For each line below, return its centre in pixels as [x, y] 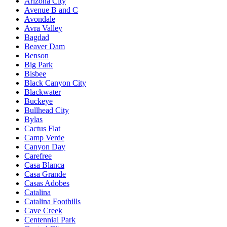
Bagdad [37, 37]
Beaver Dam [45, 46]
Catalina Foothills [52, 201]
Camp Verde [44, 137]
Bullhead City [47, 110]
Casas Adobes [47, 183]
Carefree [38, 156]
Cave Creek [43, 210]
